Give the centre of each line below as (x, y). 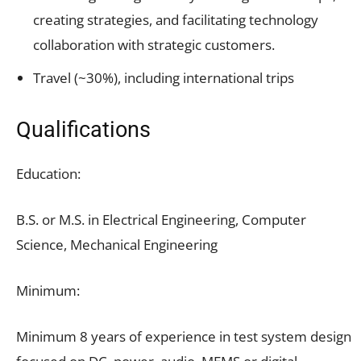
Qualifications (83, 129)
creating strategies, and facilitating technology (176, 19)
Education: (48, 173)
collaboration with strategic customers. (154, 44)
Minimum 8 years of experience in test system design (184, 336)
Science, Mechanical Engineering (117, 244)
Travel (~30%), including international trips (164, 77)
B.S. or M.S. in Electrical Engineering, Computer (161, 219)
